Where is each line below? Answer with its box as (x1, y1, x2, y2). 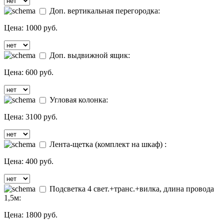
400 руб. (25, 157, 53, 166)
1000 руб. (25, 23, 57, 32)
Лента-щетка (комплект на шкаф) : (47, 140, 166, 149)
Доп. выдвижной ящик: (47, 51, 130, 60)
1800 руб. (25, 210, 57, 219)
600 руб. (25, 68, 53, 77)
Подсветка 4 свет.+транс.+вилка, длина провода (47, 184, 214, 193)
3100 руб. (25, 112, 57, 121)
